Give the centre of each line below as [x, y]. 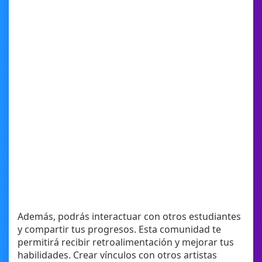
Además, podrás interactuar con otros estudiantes [129, 217]
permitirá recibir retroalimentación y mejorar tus [126, 242]
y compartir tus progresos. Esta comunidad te [119, 230]
